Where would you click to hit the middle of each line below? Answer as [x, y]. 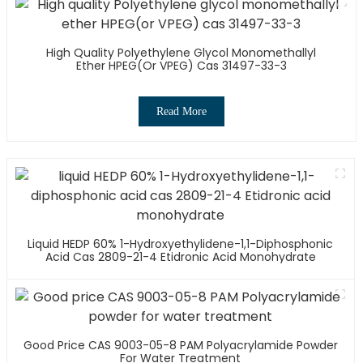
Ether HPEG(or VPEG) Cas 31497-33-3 [181, 65]
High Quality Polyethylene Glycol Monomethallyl [181, 52]
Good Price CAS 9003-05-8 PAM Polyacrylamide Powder [180, 345]
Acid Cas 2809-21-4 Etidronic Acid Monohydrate [180, 256]
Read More [181, 111]
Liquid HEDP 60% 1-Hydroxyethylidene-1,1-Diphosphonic [181, 243]
